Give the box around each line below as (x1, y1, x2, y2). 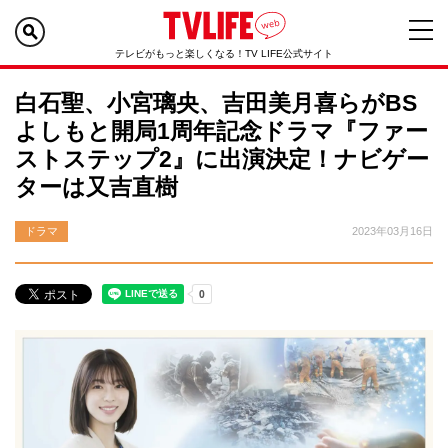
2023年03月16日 (352, 225, 433, 237)
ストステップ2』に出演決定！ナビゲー (15, 146, 429, 172)
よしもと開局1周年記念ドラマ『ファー (15, 118, 428, 144)
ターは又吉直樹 (15, 174, 178, 200)
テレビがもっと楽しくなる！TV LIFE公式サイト (115, 48, 333, 59)
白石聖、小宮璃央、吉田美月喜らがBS (15, 90, 417, 116)
